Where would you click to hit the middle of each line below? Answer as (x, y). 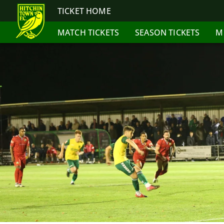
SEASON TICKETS (167, 32)
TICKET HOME (84, 11)
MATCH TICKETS (88, 32)
